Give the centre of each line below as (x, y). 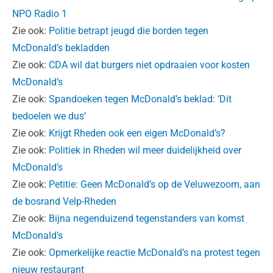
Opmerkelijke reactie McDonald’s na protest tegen (154, 253)
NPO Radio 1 (40, 14)
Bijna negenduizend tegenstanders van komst (147, 219)
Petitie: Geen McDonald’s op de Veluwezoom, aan (154, 185)
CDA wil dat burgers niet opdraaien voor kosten (149, 65)
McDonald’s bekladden (61, 48)
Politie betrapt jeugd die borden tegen (129, 31)
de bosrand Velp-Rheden (64, 202)
